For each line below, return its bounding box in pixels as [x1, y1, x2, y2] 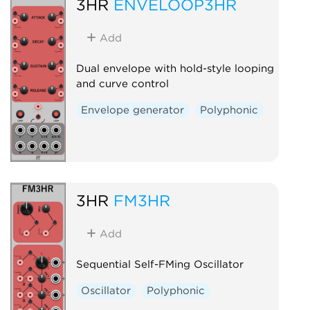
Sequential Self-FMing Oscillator [75, 257, 244, 271]
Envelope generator [81, 103, 185, 116]
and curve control [75, 77, 169, 90]
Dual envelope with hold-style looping [75, 62, 274, 75]
